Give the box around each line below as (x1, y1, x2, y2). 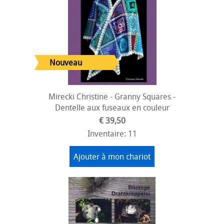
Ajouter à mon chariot (73, 151, 150, 162)
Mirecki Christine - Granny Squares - (48, 91, 175, 102)
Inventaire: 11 (87, 128, 137, 139)
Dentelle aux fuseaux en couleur (54, 102, 169, 113)
